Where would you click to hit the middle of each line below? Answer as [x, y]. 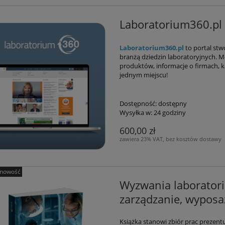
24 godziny [170, 113]
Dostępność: [138, 104]
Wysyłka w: [136, 113]
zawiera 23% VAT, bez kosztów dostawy [170, 139]
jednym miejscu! [143, 75]
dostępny [172, 104]
